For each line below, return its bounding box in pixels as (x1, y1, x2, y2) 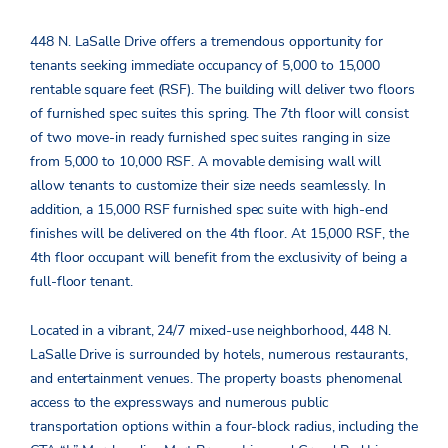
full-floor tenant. (30, 272, 133, 292)
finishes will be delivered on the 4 (30, 224, 238, 244)
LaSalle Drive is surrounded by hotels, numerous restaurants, (30, 345, 408, 365)
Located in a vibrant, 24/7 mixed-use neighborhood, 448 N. (30, 321, 392, 341)
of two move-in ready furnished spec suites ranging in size (30, 128, 390, 148)
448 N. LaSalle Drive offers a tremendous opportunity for (30, 32, 384, 52)
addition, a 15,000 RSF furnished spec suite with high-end (30, 200, 389, 220)
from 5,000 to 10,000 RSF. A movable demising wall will (30, 152, 382, 172)
